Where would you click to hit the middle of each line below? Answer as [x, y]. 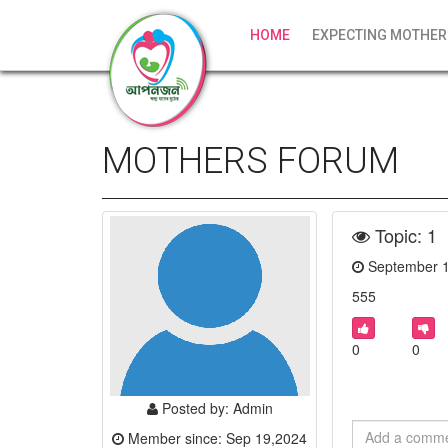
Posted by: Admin [215, 408]
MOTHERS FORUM [250, 161]
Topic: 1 [403, 235]
